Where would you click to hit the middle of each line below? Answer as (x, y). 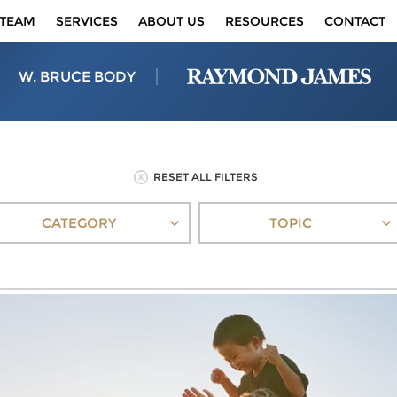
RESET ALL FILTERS (206, 177)
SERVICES (86, 21)
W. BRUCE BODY (77, 77)
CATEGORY (79, 223)
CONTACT (354, 21)
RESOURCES (264, 21)
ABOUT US (171, 21)
